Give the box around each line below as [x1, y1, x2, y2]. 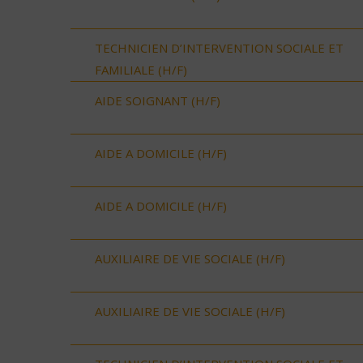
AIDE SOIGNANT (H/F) [95, 92, 220, 109]
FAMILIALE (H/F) [95, 61, 187, 78]
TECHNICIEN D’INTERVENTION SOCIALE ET [95, 39, 344, 56]
